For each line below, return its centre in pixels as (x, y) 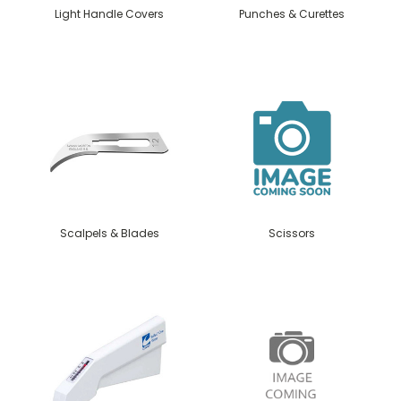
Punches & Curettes (292, 13)
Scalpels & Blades (109, 233)
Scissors (292, 233)
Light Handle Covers (109, 13)
